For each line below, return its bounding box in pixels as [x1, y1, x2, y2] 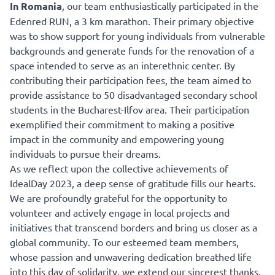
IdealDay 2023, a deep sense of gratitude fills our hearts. [10, 177, 256, 190]
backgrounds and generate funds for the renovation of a [10, 44, 254, 57]
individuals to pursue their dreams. [10, 147, 161, 160]
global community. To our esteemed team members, [10, 236, 239, 249]
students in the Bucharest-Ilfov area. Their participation [10, 103, 249, 116]
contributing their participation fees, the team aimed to [10, 74, 251, 87]
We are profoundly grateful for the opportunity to [10, 192, 227, 204]
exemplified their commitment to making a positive [10, 118, 234, 131]
